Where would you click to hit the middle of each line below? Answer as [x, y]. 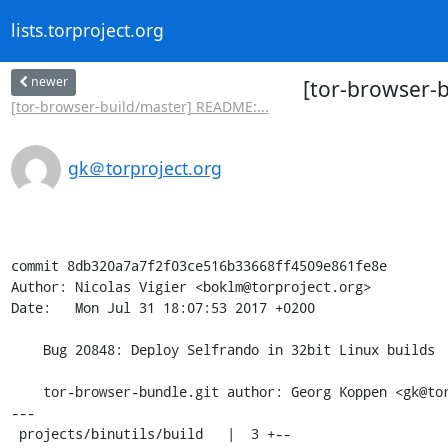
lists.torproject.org [87, 30]
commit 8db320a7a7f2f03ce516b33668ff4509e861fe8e [198, 265]
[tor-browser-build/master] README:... [139, 106]
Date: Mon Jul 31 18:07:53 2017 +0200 [162, 307]
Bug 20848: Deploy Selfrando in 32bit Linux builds [26, 349]
